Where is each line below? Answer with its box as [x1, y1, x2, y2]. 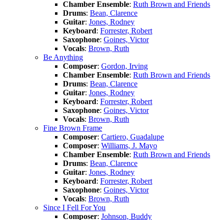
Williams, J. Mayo [101, 141, 157, 150]
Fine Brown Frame [43, 123, 102, 132]
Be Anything [43, 53, 83, 61]
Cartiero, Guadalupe [101, 132, 164, 141]
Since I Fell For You [43, 203, 106, 212]
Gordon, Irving [101, 61, 148, 70]
